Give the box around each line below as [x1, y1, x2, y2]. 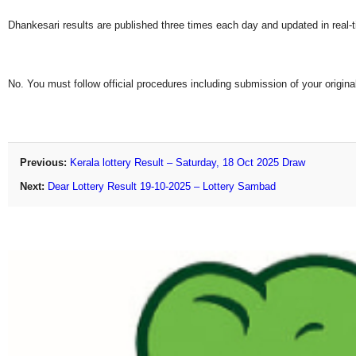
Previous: [20, 156, 67, 168]
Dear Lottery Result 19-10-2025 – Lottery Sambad [48, 180, 276, 192]
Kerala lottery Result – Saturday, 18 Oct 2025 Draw [70, 156, 305, 168]
